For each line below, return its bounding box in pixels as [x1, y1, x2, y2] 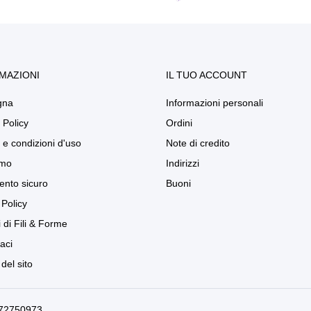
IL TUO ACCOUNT [166, 69, 247, 81]
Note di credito [166, 137, 230, 149]
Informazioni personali [166, 97, 263, 108]
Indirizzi [166, 158, 199, 169]
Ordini [166, 117, 192, 128]
